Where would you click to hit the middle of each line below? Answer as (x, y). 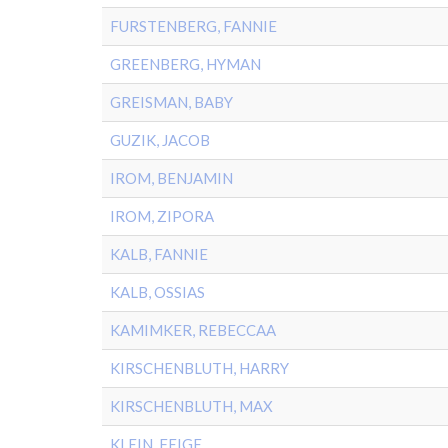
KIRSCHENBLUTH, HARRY (199, 368)
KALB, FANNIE (159, 254)
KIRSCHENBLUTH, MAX (191, 406)
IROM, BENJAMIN (171, 178)
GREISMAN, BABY (171, 102)
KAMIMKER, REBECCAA (193, 330)
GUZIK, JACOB (160, 140)
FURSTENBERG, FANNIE (193, 26)
